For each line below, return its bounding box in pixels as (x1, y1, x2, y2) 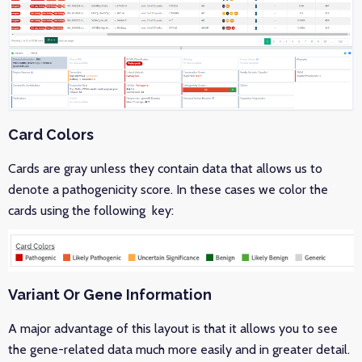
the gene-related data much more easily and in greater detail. (8, 342, 350, 358)
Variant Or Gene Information (8, 286, 212, 304)
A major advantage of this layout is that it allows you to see (8, 321, 338, 337)
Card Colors (8, 126, 94, 144)
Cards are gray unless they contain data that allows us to (8, 161, 322, 177)
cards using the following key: (8, 203, 177, 219)
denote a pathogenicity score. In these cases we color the (8, 182, 328, 198)
